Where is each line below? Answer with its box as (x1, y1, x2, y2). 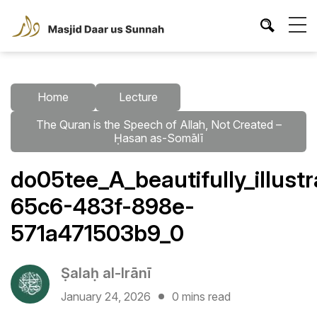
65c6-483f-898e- (11, 192, 195, 220)
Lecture (118, 89, 158, 104)
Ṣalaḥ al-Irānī (61, 264, 151, 282)
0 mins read (172, 289, 231, 304)
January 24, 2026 (61, 289, 151, 304)
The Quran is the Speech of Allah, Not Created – (35, 117, 282, 132)
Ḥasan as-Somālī (114, 130, 203, 145)
